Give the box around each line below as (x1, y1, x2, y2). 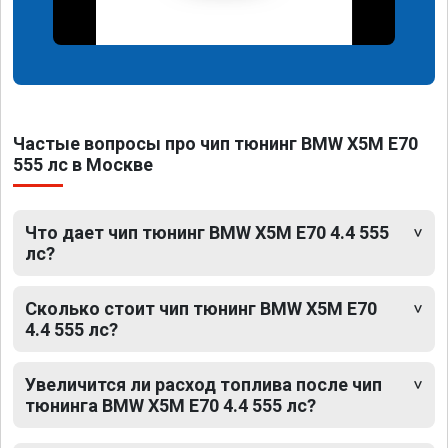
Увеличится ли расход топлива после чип (25, 374, 382, 396)
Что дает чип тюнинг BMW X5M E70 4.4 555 (25, 222, 389, 244)
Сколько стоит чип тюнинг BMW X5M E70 (25, 298, 377, 320)
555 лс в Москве (13, 154, 153, 176)
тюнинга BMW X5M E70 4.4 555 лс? (25, 395, 316, 417)
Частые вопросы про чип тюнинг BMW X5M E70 (13, 133, 418, 155)
